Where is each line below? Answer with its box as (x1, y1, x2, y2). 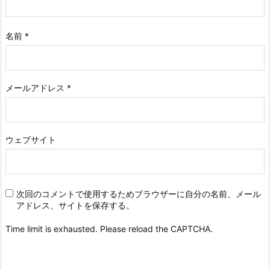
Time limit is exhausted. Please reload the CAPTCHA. (5, 224, 213, 234)
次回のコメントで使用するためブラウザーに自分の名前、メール (16, 189, 261, 199)
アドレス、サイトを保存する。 (16, 200, 134, 211)
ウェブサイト (5, 134, 56, 145)
